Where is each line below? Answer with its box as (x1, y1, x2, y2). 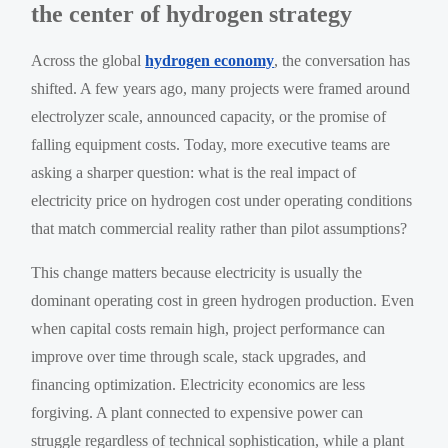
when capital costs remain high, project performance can (31, 319, 386, 337)
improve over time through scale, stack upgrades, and (31, 347, 367, 365)
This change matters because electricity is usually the (31, 263, 363, 281)
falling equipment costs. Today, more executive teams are (31, 135, 391, 153)
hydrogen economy (145, 51, 275, 69)
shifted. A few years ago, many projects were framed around (31, 79, 411, 97)
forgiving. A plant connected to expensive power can (31, 403, 364, 421)
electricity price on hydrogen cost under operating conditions (31, 191, 413, 209)
